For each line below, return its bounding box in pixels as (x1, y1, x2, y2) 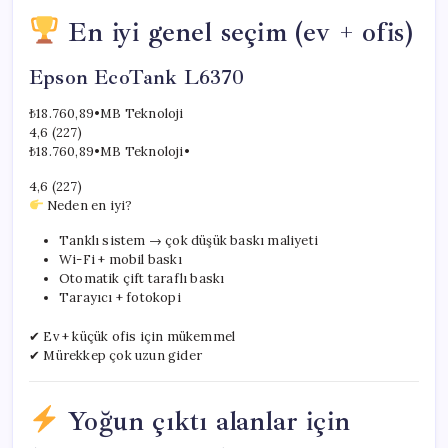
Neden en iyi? (43, 196, 133, 214)
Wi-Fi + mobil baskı (59, 250, 182, 268)
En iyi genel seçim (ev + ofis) (59, 14, 414, 49)
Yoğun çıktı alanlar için (59, 403, 350, 438)
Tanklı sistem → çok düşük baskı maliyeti (59, 231, 318, 249)
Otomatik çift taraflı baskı (59, 269, 225, 287)
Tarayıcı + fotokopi (59, 288, 181, 306)
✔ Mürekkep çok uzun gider (29, 346, 202, 364)
